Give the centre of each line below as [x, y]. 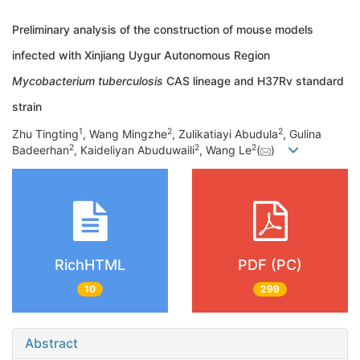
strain [27, 107]
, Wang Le [225, 150]
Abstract [51, 343]
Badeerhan [41, 150]
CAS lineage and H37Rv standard [254, 81]
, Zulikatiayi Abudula [225, 134]
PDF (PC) [270, 264]
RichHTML [90, 264]
